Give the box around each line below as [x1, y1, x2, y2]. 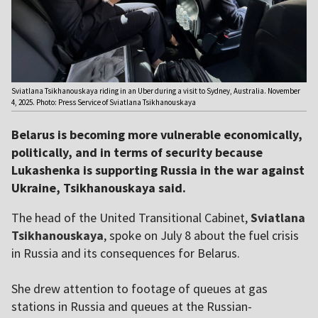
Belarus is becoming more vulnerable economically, [11, 126, 302, 143]
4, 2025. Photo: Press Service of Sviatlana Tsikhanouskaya [11, 97, 196, 108]
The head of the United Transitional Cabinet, [11, 209, 251, 226]
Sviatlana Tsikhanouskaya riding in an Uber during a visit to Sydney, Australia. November [11, 86, 300, 97]
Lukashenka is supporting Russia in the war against [11, 162, 305, 179]
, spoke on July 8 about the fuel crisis [104, 227, 299, 244]
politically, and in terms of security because [11, 144, 263, 161]
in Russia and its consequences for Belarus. [11, 245, 240, 262]
